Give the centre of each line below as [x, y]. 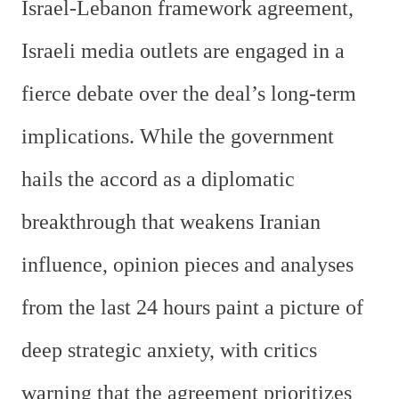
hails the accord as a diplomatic [158, 179]
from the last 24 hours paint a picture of [192, 307]
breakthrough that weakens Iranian [171, 221]
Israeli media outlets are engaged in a [183, 50]
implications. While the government [178, 136]
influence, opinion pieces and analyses [187, 264]
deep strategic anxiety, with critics [169, 350]
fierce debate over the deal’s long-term [189, 93]
